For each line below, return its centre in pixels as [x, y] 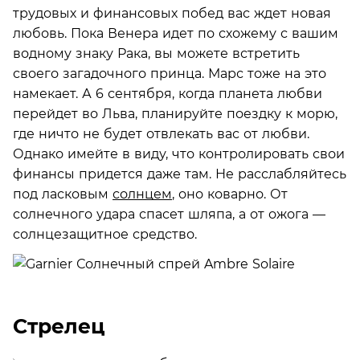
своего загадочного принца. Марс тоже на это [170, 73]
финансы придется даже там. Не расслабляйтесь [180, 174]
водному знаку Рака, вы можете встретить [156, 53]
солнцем [142, 194]
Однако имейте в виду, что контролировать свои [179, 153]
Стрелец [59, 326]
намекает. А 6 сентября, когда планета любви [168, 93]
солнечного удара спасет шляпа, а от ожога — [169, 214]
